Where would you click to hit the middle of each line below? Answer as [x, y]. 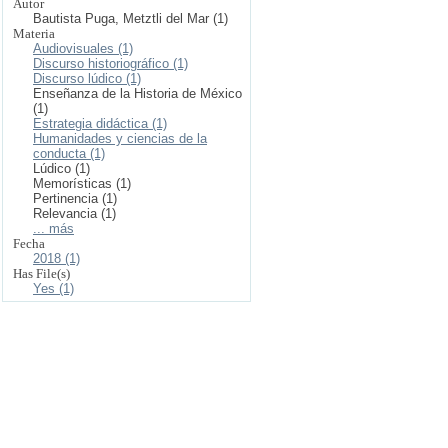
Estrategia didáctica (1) [100, 123]
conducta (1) [69, 153]
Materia [34, 33]
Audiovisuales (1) [83, 48]
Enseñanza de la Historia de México [137, 93]
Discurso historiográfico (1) [110, 63]
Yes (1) [53, 288]
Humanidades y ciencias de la [120, 138]
